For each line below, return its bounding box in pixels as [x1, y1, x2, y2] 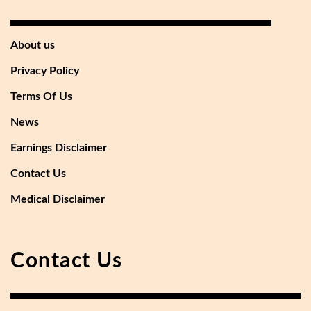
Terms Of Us [10, 91, 72, 103]
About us [10, 40, 55, 51]
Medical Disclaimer [10, 194, 105, 205]
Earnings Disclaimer [10, 142, 107, 154]
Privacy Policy [10, 65, 79, 77]
